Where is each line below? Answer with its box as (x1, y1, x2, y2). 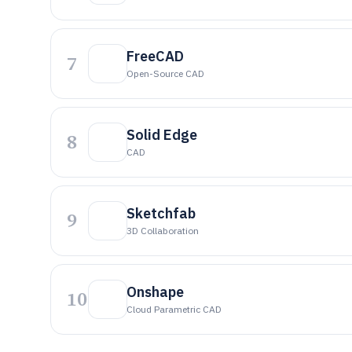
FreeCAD (126, 47, 184, 65)
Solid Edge (126, 126, 197, 144)
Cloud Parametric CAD (126, 303, 222, 315)
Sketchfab (126, 204, 196, 222)
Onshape (126, 283, 184, 301)
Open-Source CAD (126, 68, 204, 79)
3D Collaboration (126, 225, 199, 236)
